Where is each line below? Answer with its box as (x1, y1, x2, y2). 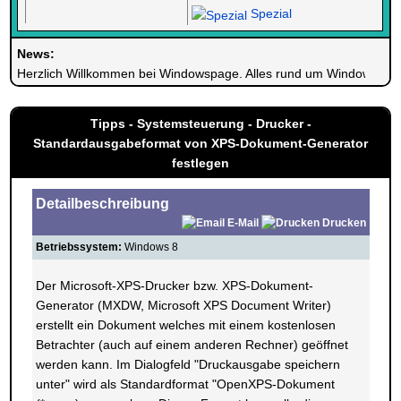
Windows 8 (121, 241, 178, 253)
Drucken (321, 217, 366, 229)
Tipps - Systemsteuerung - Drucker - (90, 116, 311, 131)
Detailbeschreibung (35, 196, 169, 211)
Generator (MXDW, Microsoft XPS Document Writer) (35, 298, 331, 312)
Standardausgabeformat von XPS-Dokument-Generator (33, 136, 368, 150)
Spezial (247, 6, 293, 21)
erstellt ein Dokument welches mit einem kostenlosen (35, 318, 336, 332)
